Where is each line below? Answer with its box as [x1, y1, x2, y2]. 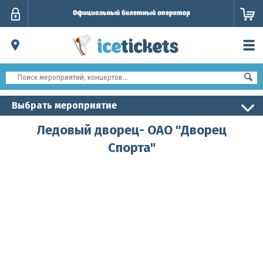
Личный [22, 10, 52, 19]
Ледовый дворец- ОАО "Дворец [36, 122, 227, 138]
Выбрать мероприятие [12, 100, 117, 111]
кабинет [22, 19, 54, 28]
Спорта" [107, 140, 156, 156]
